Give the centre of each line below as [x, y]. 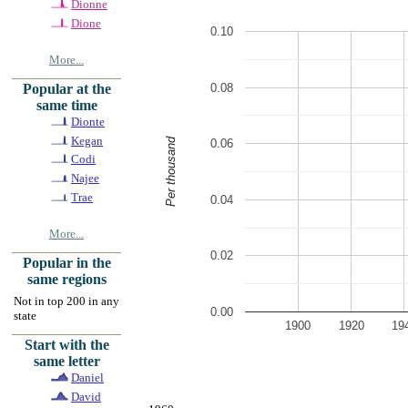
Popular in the [66, 262]
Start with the [66, 344]
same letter [66, 361]
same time [66, 105]
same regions [66, 279]
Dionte [88, 121]
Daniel [87, 377]
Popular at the [66, 88]
